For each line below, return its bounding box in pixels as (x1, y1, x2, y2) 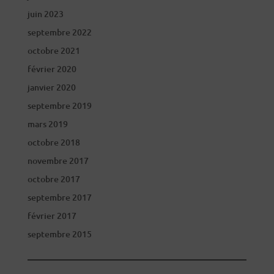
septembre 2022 (27, 26, 92, 38)
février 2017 (27, 210, 76, 221)
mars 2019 (27, 118, 68, 130)
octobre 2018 (27, 136, 80, 148)
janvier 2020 (27, 81, 76, 93)
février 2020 (27, 63, 76, 75)
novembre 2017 (27, 155, 89, 166)
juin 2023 (27, 8, 64, 20)
